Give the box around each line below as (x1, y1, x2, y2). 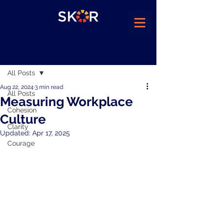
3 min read (35, 84, 63, 90)
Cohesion (7, 106, 37, 114)
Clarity (7, 123, 28, 131)
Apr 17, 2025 (32, 129, 70, 137)
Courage (7, 139, 35, 147)
